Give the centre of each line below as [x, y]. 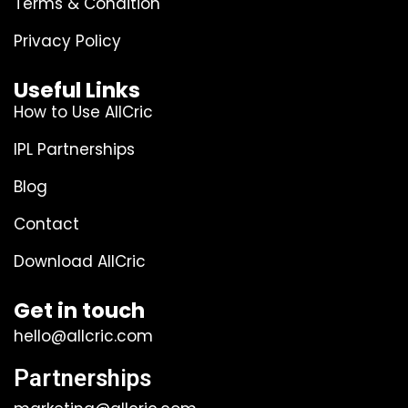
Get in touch [79, 310]
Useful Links [77, 90]
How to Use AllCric [83, 112]
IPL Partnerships [74, 149]
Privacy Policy [67, 41]
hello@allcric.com [83, 336]
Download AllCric [80, 261]
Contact [46, 224]
